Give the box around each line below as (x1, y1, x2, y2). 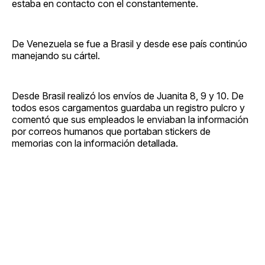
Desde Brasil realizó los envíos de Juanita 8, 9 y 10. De (12, 89, 244, 102)
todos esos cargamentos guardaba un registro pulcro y (12, 101, 245, 114)
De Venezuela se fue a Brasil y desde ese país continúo (12, 37, 247, 50)
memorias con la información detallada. (12, 137, 178, 149)
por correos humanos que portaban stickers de (12, 125, 211, 137)
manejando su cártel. (12, 49, 100, 62)
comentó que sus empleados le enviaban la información (12, 113, 248, 125)
